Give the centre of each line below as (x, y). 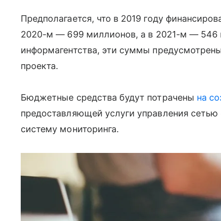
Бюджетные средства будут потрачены (109, 97)
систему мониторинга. (70, 129)
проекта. (40, 66)
